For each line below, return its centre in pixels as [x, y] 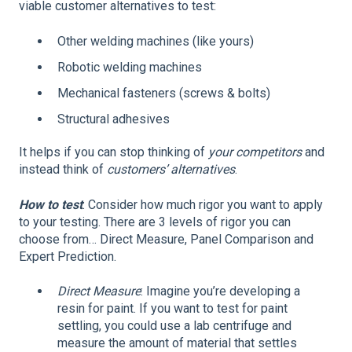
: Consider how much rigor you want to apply [203, 204]
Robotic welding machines [130, 67]
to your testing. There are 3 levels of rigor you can [155, 222]
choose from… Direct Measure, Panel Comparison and [166, 239]
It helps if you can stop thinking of [114, 152]
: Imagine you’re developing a [220, 291]
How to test [51, 204]
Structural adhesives [114, 119]
